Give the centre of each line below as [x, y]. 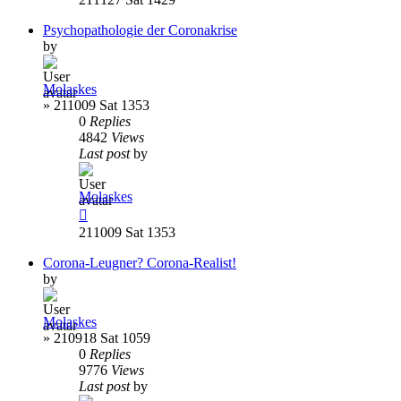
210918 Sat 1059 [102, 337]
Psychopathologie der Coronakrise [140, 30]
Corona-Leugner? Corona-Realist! [140, 262]
